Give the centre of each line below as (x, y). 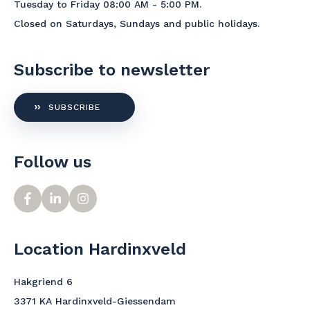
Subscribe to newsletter (112, 70)
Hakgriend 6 (43, 282)
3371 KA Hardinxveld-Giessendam (95, 301)
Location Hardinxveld (100, 249)
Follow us (53, 162)
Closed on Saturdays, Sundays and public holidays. (137, 24)
